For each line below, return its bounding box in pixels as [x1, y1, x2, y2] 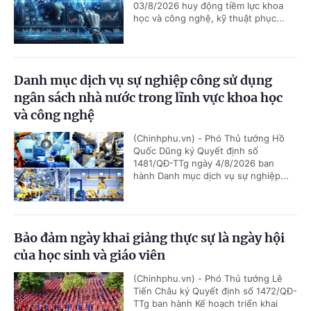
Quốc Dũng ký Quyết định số [133, 145, 258, 157]
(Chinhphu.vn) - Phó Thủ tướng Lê [133, 273, 283, 285]
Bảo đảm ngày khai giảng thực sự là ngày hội [14, 230, 285, 246]
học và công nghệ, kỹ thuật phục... [133, 12, 285, 24]
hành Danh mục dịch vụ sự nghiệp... [133, 170, 289, 182]
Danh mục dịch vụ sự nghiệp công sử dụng [14, 72, 272, 89]
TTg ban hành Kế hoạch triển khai [133, 298, 278, 310]
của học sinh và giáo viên [14, 247, 165, 264]
